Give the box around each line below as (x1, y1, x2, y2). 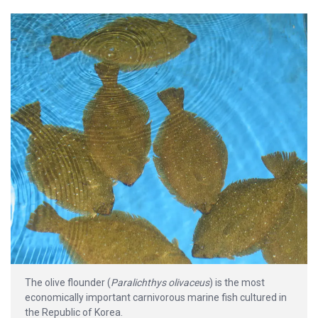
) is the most (209, 276, 265, 288)
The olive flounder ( (25, 276, 111, 288)
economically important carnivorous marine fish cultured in (25, 291, 287, 303)
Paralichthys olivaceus (111, 276, 209, 288)
